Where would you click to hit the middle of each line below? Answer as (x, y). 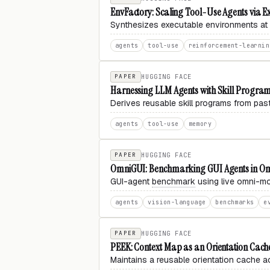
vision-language (177, 202)
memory (200, 124)
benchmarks (235, 202)
